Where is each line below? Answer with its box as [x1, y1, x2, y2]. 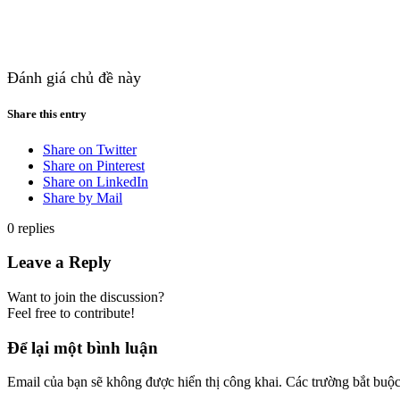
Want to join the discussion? [7, 289, 164, 305]
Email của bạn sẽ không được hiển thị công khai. [7, 374, 282, 390]
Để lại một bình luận [7, 337, 158, 357]
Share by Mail [43, 189, 122, 205]
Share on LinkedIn [43, 173, 148, 189]
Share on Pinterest [43, 157, 145, 173]
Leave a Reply [7, 253, 112, 272]
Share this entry [7, 107, 87, 121]
